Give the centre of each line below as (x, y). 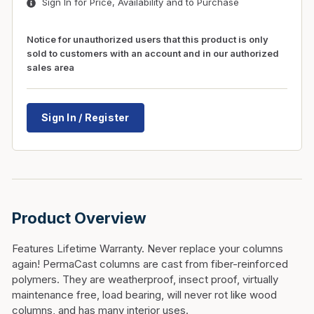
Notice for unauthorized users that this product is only (148, 39)
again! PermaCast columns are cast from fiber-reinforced (150, 264)
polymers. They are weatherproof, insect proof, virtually (145, 279)
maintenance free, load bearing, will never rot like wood (144, 295)
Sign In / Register (86, 117)
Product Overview (79, 218)
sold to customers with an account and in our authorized (153, 53)
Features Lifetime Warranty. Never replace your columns (148, 248)
